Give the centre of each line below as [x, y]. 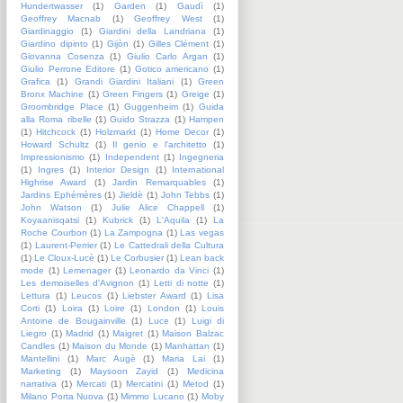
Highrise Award [54, 182]
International [198, 169]
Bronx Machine [53, 94]
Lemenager [87, 270]
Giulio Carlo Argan [167, 56]
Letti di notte [181, 282]
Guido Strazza [140, 119]
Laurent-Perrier [66, 245]
